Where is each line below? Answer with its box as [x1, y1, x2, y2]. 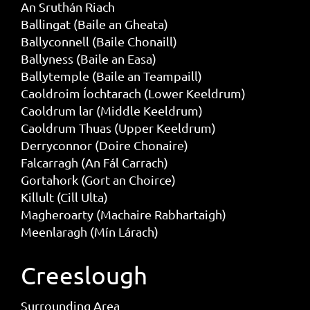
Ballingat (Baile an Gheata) [20, 17, 168, 32]
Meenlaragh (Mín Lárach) [20, 224, 158, 239]
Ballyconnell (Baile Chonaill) [20, 34, 177, 49]
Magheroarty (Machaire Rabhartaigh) [20, 207, 226, 222]
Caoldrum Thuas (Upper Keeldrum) [20, 120, 216, 136]
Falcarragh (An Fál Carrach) [20, 155, 168, 170]
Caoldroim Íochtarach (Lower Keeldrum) [20, 86, 246, 101]
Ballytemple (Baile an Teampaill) [20, 69, 202, 84]
